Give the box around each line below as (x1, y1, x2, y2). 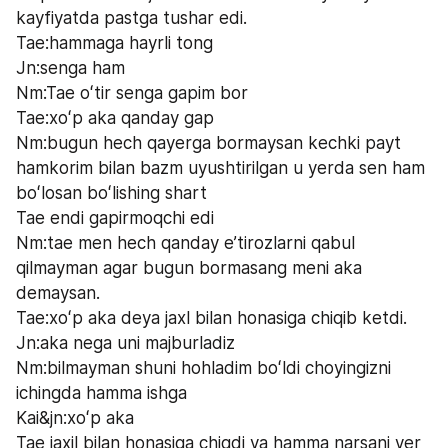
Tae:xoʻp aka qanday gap (16, 107, 219, 128)
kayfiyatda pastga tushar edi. (16, 7, 247, 28)
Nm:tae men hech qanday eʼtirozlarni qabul (16, 232, 355, 253)
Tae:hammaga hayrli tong (16, 32, 213, 53)
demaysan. (16, 282, 100, 303)
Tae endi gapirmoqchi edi (16, 207, 219, 228)
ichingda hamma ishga (16, 382, 187, 403)
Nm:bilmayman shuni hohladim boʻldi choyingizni (16, 357, 391, 378)
